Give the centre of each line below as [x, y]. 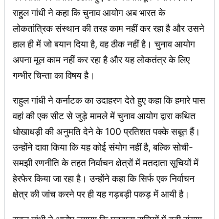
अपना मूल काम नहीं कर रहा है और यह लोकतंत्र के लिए [101, 60]
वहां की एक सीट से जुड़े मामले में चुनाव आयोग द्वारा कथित [104, 116]
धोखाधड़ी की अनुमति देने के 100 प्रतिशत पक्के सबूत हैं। [107, 132]
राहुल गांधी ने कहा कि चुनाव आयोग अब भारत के [89, 13]
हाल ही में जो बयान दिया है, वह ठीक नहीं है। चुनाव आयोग [104, 44]
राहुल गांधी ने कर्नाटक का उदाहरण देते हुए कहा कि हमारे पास [109, 100]
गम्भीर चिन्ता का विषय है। [54, 76]
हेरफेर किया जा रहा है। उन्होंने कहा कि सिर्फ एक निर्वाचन [104, 179]
